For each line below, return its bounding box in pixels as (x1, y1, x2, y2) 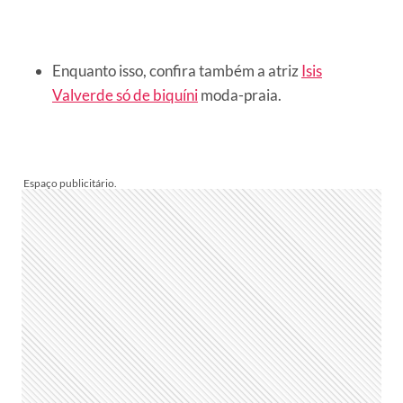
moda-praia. (198, 85, 282, 104)
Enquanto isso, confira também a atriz (52, 60, 301, 80)
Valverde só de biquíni (52, 85, 198, 104)
